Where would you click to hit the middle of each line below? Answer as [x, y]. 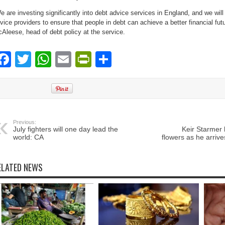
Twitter [55, 59]
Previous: [25, 122]
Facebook [47, 59]
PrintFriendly [137, 59]
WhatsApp [88, 59]
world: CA [28, 137]
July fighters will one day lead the [66, 129]
